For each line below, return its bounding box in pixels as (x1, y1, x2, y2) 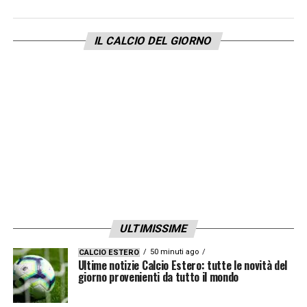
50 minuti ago (149, 247, 199, 256)
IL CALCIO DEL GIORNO (93, 34, 214, 47)
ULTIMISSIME (118, 221, 189, 235)
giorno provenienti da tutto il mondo (77, 268, 239, 285)
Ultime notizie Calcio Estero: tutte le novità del (77, 256, 287, 273)
